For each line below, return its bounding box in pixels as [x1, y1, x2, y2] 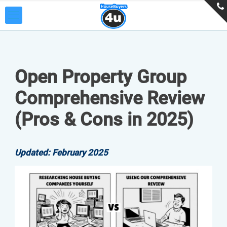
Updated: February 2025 [15, 147, 108, 158]
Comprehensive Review [15, 88, 205, 109]
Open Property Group [15, 66, 186, 88]
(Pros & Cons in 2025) [15, 109, 194, 130]
